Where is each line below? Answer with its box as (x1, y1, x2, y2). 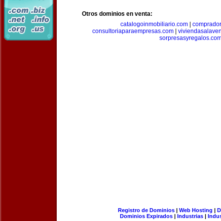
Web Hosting (179, 207, 213, 213)
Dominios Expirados (120, 213, 173, 219)
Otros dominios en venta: (82, 10, 152, 17)
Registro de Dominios (117, 207, 175, 213)
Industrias (177, 213, 203, 219)
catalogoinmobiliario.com (120, 21, 188, 28)
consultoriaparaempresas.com (92, 28, 174, 35)
